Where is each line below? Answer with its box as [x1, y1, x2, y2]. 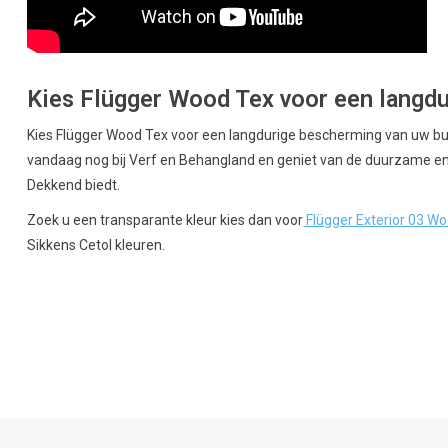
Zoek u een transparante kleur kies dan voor [27, 211, 304, 228]
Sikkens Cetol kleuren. [27, 236, 166, 253]
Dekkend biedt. [27, 176, 121, 193]
